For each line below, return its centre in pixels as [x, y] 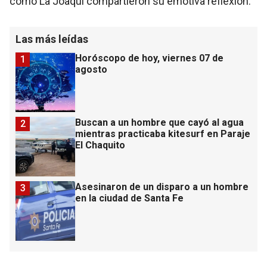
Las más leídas [52, 39]
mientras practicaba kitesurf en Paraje [163, 134]
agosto [91, 70]
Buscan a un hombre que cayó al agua [159, 123]
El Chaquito [100, 145]
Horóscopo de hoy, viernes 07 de [149, 58]
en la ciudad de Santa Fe [129, 198]
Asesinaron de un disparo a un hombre [162, 187]
